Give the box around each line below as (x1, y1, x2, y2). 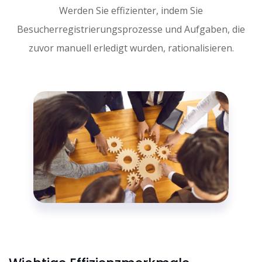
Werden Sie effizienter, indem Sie (59, 4, 203, 17)
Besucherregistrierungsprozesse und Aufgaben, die (17, 22, 245, 36)
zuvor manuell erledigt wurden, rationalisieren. (28, 41, 234, 54)
